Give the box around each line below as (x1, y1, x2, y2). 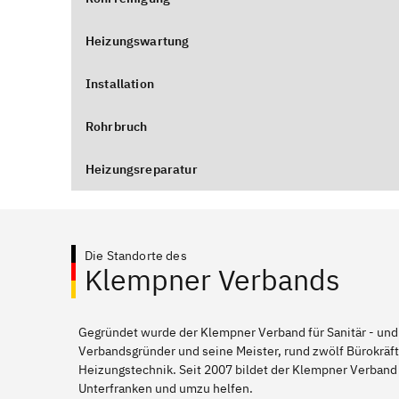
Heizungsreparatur (85, 161, 198, 177)
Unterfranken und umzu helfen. (78, 380, 253, 396)
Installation (85, 76, 154, 92)
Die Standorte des (85, 248, 187, 264)
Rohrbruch (85, 118, 148, 134)
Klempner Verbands (85, 261, 340, 298)
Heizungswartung (85, 33, 190, 49)
